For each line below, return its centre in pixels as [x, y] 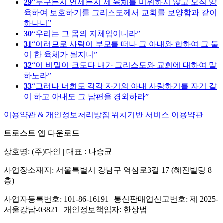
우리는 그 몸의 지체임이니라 [86, 33]
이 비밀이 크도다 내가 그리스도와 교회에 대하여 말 [126, 65]
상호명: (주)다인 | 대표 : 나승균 [58, 151]
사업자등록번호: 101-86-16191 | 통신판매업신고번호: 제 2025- [111, 199]
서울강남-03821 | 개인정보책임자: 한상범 [76, 209]
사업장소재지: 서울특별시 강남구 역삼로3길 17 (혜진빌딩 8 [108, 170]
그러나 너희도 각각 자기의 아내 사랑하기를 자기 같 [126, 86]
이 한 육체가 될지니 [59, 54]
